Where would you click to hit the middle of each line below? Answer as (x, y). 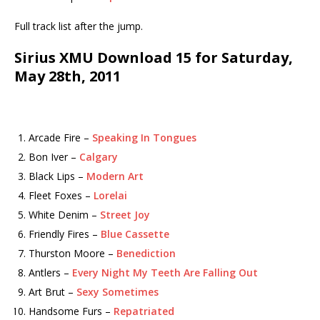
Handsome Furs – (71, 311)
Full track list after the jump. (79, 26)
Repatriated (144, 311)
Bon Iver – (54, 157)
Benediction (146, 253)
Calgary (99, 157)
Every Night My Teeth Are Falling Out (165, 272)
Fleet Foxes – (61, 195)
